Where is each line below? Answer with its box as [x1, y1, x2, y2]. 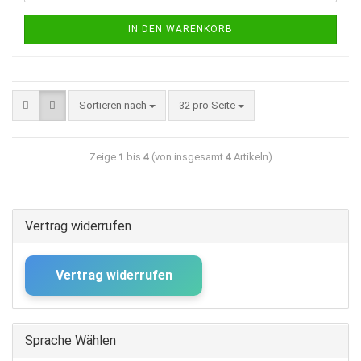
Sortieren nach [79, 99, 149, 111]
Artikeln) [230, 151, 272, 163]
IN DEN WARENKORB [128, 23, 233, 35]
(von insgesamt [148, 151, 226, 163]
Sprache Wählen [25, 333, 116, 348]
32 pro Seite [179, 99, 238, 111]
